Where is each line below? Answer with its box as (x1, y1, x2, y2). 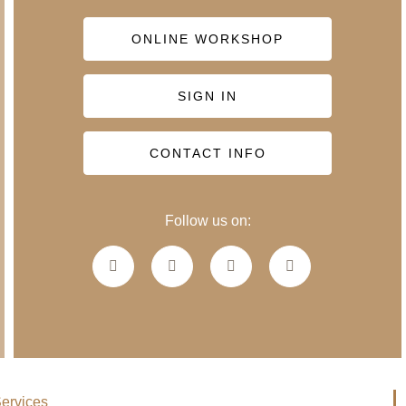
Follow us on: (164, 213, 251, 228)
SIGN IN (178, 89, 237, 103)
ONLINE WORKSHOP (131, 32, 284, 46)
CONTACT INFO (149, 146, 266, 160)
